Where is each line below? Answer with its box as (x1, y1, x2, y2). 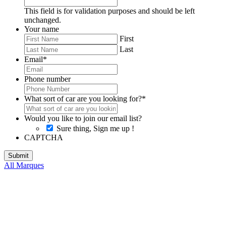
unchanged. (24, 15, 61, 24)
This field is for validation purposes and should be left (24, 6, 195, 15)
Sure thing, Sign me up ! (56, 124, 134, 133)
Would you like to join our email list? (24, 114, 142, 123)
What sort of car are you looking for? (24, 94, 142, 103)
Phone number (24, 74, 71, 83)
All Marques (4, 160, 44, 169)
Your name (24, 24, 59, 33)
